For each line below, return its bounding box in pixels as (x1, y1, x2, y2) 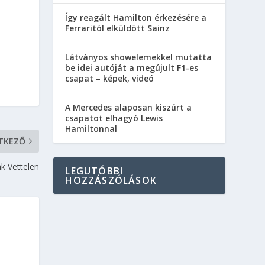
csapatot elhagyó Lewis (65, 112, 163, 124)
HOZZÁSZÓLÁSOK (65, 173, 157, 187)
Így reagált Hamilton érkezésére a (65, 11, 207, 23)
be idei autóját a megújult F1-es (65, 62, 199, 73)
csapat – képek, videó (65, 72, 154, 84)
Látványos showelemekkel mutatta (65, 51, 212, 63)
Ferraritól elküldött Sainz (65, 22, 170, 34)
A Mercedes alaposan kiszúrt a (65, 101, 192, 113)
